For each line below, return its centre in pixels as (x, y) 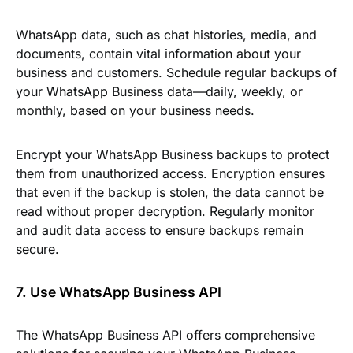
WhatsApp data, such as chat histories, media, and (166, 35)
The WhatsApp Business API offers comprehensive (165, 335)
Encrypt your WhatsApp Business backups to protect (173, 154)
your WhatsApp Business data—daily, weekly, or (159, 91)
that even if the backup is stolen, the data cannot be (170, 192)
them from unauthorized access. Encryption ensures (170, 173)
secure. (37, 249)
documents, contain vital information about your (158, 54)
